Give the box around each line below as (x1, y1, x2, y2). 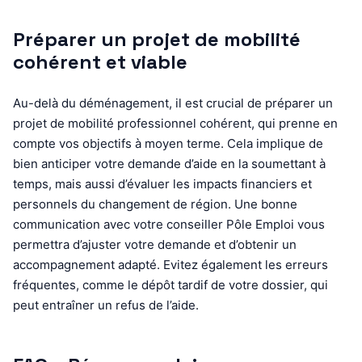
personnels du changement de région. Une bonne (13, 196, 297, 212)
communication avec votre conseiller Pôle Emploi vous (13, 216, 325, 232)
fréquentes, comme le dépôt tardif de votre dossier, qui (13, 276, 328, 293)
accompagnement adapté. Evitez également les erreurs (13, 256, 328, 272)
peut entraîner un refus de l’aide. (13, 297, 199, 313)
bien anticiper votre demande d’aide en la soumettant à (13, 155, 326, 171)
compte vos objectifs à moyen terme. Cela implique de (13, 135, 323, 151)
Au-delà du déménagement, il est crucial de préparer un (13, 95, 333, 111)
